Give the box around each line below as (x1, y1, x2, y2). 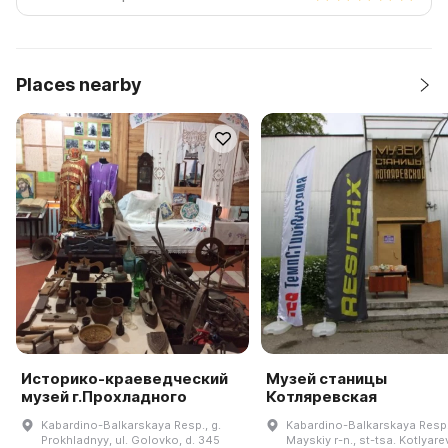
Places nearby (16, 74, 142, 95)
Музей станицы (265, 368, 387, 388)
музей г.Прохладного (21, 386, 187, 406)
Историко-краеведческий (21, 368, 228, 388)
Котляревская (265, 386, 377, 406)
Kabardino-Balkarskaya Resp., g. (41, 417, 221, 432)
